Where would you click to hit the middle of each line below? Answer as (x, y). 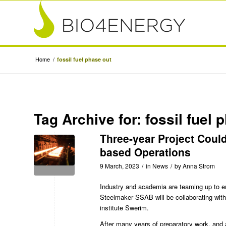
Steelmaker (118, 197)
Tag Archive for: (90, 119)
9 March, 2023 (120, 166)
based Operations (145, 152)
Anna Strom (199, 166)
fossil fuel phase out (84, 59)
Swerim (136, 208)
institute (112, 208)
